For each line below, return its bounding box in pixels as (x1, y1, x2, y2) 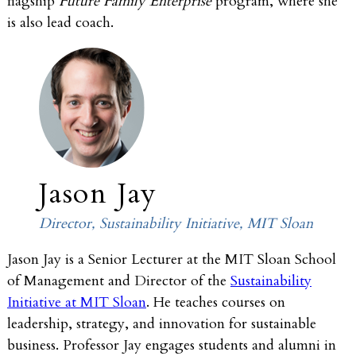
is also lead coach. (7, 12, 114, 33)
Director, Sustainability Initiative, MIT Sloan (39, 213, 313, 234)
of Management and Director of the (7, 270, 230, 291)
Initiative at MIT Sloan (7, 292, 146, 312)
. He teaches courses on (146, 292, 285, 312)
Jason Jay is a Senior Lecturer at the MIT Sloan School (7, 249, 336, 269)
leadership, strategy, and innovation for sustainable (7, 313, 316, 334)
